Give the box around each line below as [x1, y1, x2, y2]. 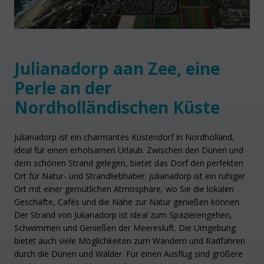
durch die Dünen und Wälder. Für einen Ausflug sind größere [14, 248, 243, 260]
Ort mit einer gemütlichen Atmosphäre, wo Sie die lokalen [14, 183, 234, 195]
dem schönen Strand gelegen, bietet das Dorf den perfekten [14, 157, 243, 169]
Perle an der [14, 77, 112, 100]
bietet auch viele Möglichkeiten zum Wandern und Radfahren [14, 235, 245, 247]
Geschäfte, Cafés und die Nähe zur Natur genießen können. [14, 196, 241, 208]
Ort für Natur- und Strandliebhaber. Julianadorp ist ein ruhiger [14, 170, 245, 182]
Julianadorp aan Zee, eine [14, 57, 220, 80]
